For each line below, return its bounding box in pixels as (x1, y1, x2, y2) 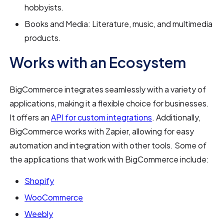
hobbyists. (24, 1, 64, 12)
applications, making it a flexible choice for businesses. (9, 97, 209, 108)
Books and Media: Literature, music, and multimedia (24, 18, 213, 29)
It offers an (9, 111, 51, 122)
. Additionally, (152, 111, 201, 122)
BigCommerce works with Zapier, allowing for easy (9, 125, 194, 136)
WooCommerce (24, 191, 83, 202)
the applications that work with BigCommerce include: (9, 153, 209, 164)
